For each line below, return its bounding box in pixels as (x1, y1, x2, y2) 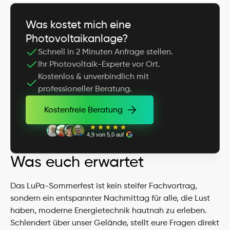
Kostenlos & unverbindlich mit (38, 73, 149, 81)
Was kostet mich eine (26, 20, 131, 31)
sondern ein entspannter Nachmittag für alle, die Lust (10, 195, 210, 203)
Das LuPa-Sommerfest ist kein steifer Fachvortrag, (10, 182, 197, 190)
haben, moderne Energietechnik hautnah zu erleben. (10, 207, 207, 215)
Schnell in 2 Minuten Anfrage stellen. (38, 48, 173, 56)
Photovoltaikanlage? (26, 34, 128, 45)
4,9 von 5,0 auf (86, 131, 124, 138)
